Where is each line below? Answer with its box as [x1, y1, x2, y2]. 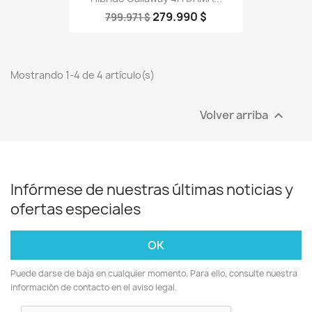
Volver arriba [200, 107, 270, 122]
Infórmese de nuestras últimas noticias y [10, 179, 293, 200]
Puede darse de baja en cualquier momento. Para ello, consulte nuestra [10, 267, 297, 279]
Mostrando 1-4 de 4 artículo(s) [10, 68, 155, 81]
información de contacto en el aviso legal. [10, 281, 177, 293]
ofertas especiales [10, 198, 141, 219]
